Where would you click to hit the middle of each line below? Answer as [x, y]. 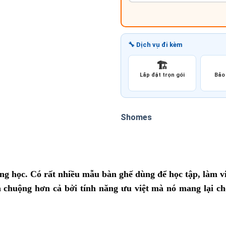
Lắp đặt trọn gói [162, 75]
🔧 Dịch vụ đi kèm [155, 45]
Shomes [136, 118]
